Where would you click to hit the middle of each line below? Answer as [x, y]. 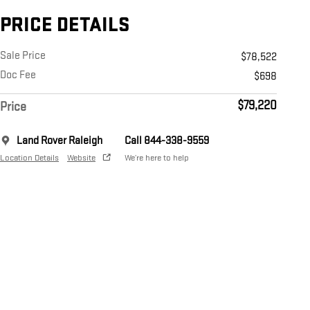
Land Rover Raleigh [60, 141]
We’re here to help [157, 158]
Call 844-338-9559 [167, 141]
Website [81, 158]
